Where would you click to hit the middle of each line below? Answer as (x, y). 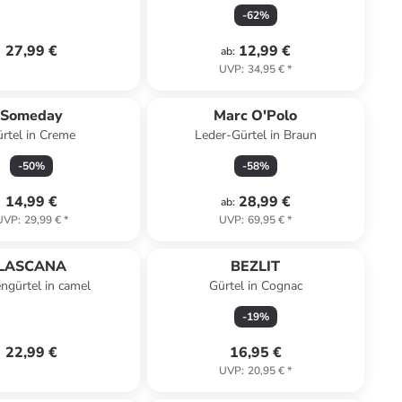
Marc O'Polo (256, 116)
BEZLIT (256, 267)
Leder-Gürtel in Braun (255, 135)
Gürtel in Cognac (255, 286)
